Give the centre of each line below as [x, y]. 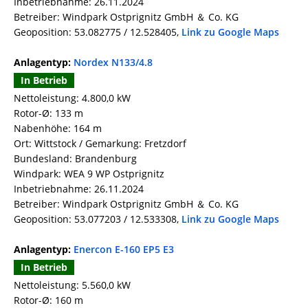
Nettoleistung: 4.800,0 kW [72, 98]
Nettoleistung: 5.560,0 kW [72, 285]
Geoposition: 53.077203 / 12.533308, [98, 219]
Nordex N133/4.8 [113, 63]
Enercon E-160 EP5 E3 [124, 250]
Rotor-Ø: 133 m [48, 113]
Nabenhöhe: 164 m [58, 129]
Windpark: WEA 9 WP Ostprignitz [89, 174]
